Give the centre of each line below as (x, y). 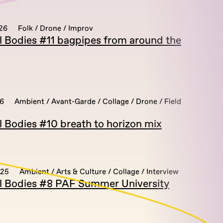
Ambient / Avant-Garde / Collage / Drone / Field (98, 102)
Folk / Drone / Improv (56, 29)
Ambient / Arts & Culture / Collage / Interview (99, 172)
